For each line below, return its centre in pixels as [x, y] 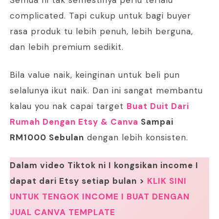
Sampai [156, 122]
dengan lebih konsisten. [136, 138]
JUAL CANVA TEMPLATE [63, 212]
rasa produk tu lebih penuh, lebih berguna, [101, 32]
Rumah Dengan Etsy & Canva [74, 122]
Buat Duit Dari [158, 106]
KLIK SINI [167, 181]
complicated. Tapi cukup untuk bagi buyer [100, 16]
